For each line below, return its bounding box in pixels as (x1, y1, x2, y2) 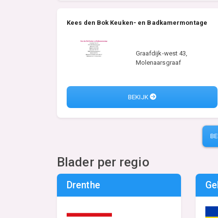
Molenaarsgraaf (135, 59, 182, 67)
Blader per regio (57, 155, 149, 170)
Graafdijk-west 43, (135, 50, 188, 57)
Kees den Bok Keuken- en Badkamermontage (67, 19, 207, 27)
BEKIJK (128, 93, 150, 101)
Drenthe (67, 180, 100, 191)
